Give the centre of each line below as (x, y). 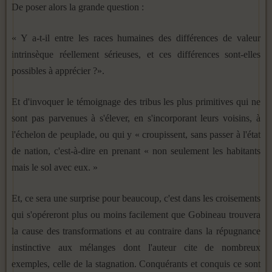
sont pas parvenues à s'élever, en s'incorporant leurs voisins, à (136, 118)
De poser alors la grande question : (78, 7)
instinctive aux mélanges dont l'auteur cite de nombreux (136, 247)
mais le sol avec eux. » (55, 167)
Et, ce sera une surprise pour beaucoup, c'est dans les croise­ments (136, 198)
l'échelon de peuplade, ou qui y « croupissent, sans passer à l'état (136, 134)
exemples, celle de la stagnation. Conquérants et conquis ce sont (136, 263)
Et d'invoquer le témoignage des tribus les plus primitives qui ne (136, 101)
